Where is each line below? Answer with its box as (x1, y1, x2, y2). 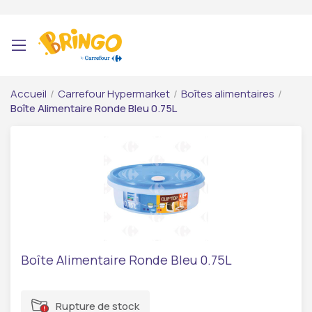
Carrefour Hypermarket (58, 86, 170, 101)
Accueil (10, 86, 47, 101)
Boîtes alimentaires (181, 86, 274, 101)
